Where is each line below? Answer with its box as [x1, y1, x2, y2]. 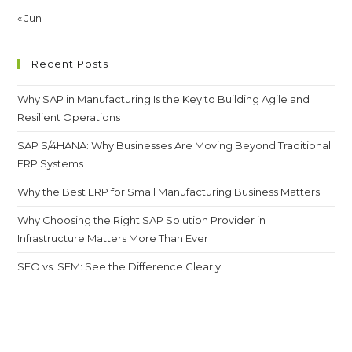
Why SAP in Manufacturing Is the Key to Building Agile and [17, 92, 310, 105]
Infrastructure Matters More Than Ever [17, 231, 209, 244]
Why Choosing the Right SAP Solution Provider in [17, 213, 266, 226]
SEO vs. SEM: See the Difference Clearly [17, 259, 222, 273]
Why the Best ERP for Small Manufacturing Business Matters [17, 185, 321, 198]
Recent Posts [31, 57, 109, 70]
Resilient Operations [17, 110, 121, 123]
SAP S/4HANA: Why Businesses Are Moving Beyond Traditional [17, 138, 332, 152]
